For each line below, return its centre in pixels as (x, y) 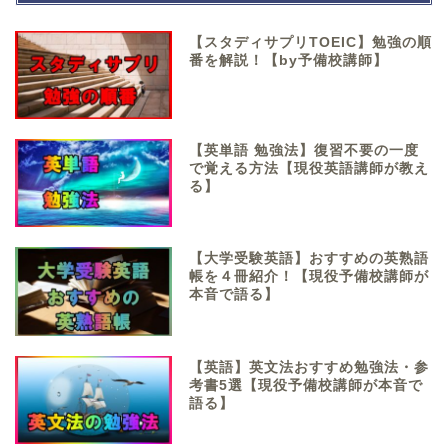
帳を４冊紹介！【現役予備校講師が (309, 277)
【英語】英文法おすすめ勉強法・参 (309, 367)
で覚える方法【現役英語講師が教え (309, 169)
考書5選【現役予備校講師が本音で (306, 385)
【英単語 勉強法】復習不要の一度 (304, 151)
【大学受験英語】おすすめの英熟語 (309, 259)
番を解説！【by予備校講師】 (289, 61)
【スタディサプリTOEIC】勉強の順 (311, 43)
